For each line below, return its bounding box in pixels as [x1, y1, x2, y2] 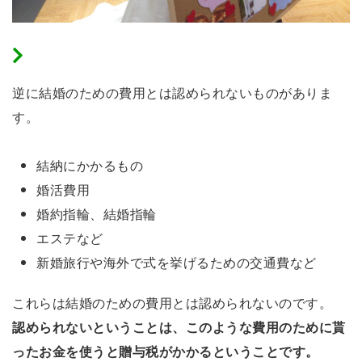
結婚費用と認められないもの [30, 45, 204, 65]
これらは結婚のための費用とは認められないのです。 [12, 293, 332, 312]
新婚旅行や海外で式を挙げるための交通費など [36, 252, 317, 271]
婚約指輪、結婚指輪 [36, 204, 157, 223]
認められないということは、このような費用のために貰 [12, 317, 346, 336]
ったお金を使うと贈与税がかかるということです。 [12, 341, 319, 360]
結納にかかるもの [36, 155, 143, 175]
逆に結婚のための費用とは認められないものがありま [12, 82, 332, 102]
